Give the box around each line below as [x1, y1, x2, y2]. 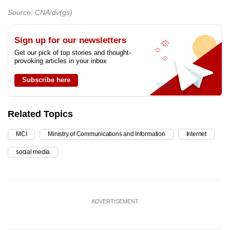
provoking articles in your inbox [14, 56, 107, 65]
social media [16, 148, 50, 156]
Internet [186, 130, 206, 138]
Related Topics [8, 108, 73, 119]
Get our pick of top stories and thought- [14, 48, 131, 56]
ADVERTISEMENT [91, 198, 139, 204]
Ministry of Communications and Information [48, 130, 165, 138]
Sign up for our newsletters [14, 35, 126, 45]
